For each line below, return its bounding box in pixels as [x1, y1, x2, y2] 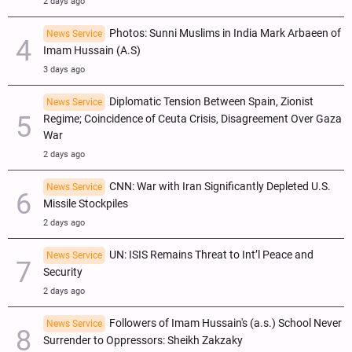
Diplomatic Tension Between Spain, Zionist [109, 94, 313, 108]
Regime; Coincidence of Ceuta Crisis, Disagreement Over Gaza [43, 112, 342, 126]
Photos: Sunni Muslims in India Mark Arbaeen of [109, 26, 341, 40]
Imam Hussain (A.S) [43, 43, 141, 57]
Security [43, 265, 82, 279]
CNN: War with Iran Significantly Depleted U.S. [109, 179, 331, 193]
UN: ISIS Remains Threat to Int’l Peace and [109, 247, 313, 262]
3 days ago [43, 64, 85, 75]
